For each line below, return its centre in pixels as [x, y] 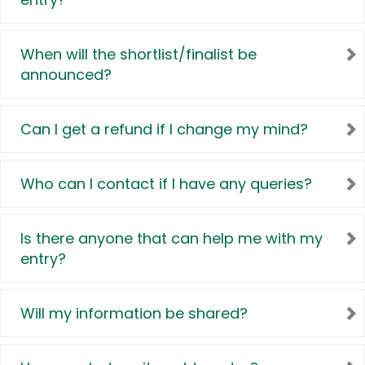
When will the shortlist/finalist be [139, 55]
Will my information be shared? [134, 314]
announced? [66, 75]
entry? [43, 259]
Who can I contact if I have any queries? [166, 184]
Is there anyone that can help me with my [172, 239]
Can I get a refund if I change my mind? [164, 130]
